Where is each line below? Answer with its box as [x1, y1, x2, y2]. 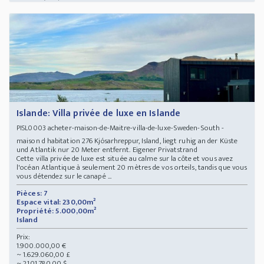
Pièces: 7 [16, 186, 48, 200]
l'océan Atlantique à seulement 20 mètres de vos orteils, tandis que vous [16, 160, 247, 174]
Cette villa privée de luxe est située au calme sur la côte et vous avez [16, 151, 233, 165]
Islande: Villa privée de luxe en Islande [16, 105, 180, 121]
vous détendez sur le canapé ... [16, 169, 112, 183]
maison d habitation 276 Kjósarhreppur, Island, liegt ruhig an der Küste [16, 134, 238, 147]
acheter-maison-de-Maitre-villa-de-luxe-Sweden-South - [45, 121, 225, 134]
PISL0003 [16, 121, 46, 134]
